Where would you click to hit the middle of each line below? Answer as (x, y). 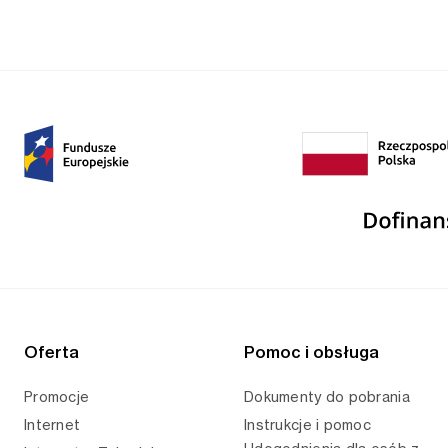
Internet (52, 425)
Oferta (51, 352)
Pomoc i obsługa (311, 352)
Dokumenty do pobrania (327, 397)
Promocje (57, 397)
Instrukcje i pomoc (308, 425)
